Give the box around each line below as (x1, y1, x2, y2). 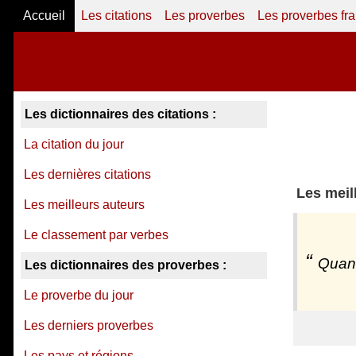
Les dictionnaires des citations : (25, 107, 216, 121)
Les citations (81, 9, 152, 22)
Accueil (23, 9, 65, 22)
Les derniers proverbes (24, 319, 153, 332)
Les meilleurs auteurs (24, 198, 145, 211)
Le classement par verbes (24, 228, 168, 242)
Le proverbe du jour (24, 288, 133, 302)
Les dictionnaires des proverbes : (25, 258, 226, 272)
